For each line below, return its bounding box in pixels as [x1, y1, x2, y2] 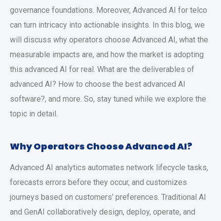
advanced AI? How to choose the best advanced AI [10, 79, 185, 89]
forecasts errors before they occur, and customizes [10, 178, 187, 187]
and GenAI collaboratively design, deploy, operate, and [10, 207, 195, 217]
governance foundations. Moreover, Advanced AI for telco [10, 5, 207, 15]
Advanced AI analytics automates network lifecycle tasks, [10, 163, 208, 172]
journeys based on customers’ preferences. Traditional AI [10, 192, 206, 202]
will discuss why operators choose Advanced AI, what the [10, 35, 208, 44]
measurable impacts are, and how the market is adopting [10, 50, 204, 59]
